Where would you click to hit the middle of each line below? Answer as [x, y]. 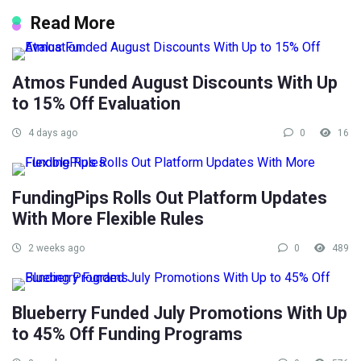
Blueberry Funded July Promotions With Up [180, 313]
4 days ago [52, 133]
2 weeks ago [55, 249]
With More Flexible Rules [108, 219]
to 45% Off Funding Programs [127, 334]
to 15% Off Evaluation [96, 104]
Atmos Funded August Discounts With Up [175, 83]
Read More [73, 23]
